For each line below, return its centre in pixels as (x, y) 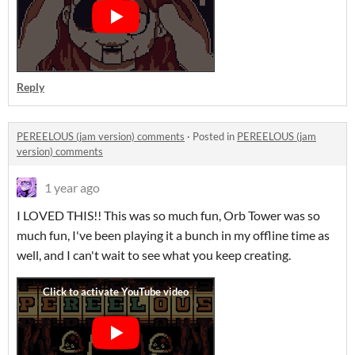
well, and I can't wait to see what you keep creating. (154, 255)
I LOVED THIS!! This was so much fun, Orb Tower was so (168, 215)
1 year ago (72, 187)
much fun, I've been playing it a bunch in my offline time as (173, 235)
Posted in (215, 136)
